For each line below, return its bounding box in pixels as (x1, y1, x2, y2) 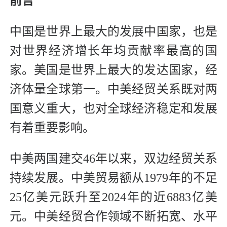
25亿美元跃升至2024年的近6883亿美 (10, 191, 217, 204)
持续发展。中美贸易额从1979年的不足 (10, 171, 217, 185)
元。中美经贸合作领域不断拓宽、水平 (10, 210, 217, 223)
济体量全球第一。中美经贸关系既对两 (10, 83, 217, 96)
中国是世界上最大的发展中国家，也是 (10, 25, 217, 39)
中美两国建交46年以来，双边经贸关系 (10, 152, 217, 166)
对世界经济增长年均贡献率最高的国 (10, 44, 217, 58)
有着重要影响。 (10, 121, 95, 135)
